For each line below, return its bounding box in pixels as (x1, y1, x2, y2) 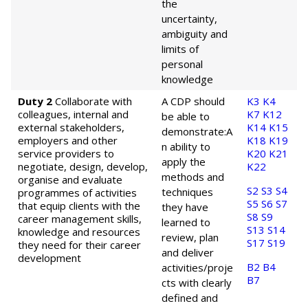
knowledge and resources (18, 225, 140, 239)
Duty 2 (18, 94, 52, 108)
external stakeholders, (18, 120, 124, 134)
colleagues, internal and (18, 107, 129, 121)
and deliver (162, 245, 214, 259)
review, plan (162, 230, 219, 244)
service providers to (18, 146, 114, 160)
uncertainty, (162, 12, 217, 25)
